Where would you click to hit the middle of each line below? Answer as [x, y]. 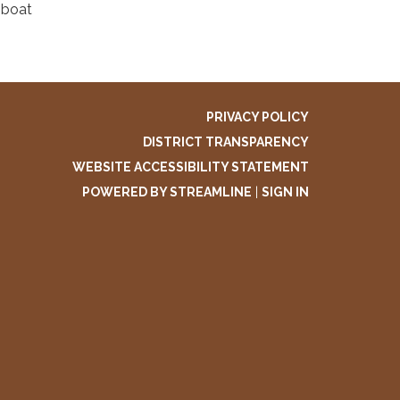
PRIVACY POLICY [258, 117]
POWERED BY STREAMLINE [167, 192]
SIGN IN [285, 192]
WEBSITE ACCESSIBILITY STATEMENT [191, 167]
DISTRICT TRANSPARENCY [226, 142]
